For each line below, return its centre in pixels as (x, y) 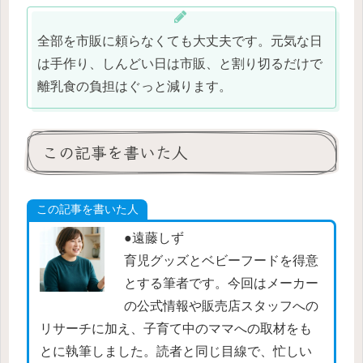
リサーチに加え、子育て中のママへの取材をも (175, 329)
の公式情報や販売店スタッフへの (221, 306)
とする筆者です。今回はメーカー (221, 284)
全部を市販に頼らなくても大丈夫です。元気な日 (180, 41)
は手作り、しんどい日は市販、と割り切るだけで (180, 63)
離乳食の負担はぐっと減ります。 (135, 86)
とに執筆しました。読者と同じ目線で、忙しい (175, 352)
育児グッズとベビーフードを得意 (221, 261)
